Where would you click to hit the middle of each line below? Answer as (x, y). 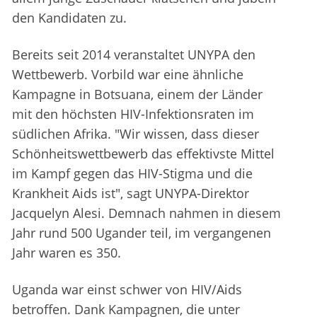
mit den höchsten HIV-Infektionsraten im (133, 114)
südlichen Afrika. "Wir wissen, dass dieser (136, 134)
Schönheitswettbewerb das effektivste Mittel (143, 154)
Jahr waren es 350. (67, 253)
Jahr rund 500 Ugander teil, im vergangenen (142, 233)
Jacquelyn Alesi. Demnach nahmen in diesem (146, 213)
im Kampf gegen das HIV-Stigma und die (132, 174)
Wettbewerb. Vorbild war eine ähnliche (128, 75)
